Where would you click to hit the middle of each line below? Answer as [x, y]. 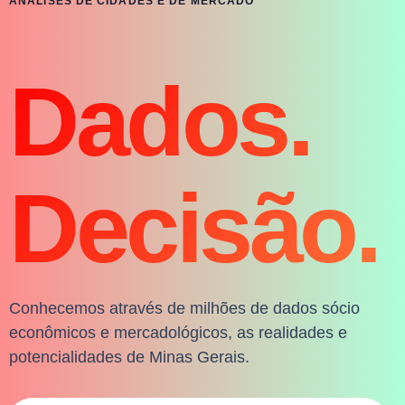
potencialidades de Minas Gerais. [129, 358]
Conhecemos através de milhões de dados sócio [184, 309]
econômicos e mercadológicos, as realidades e [178, 333]
